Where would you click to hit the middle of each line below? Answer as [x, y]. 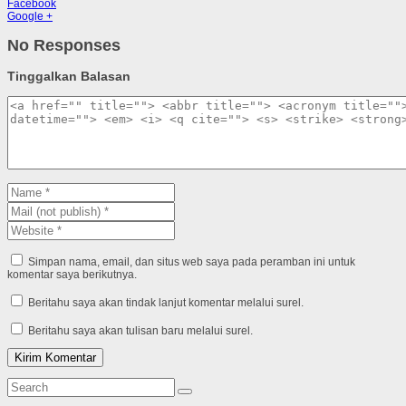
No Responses [64, 46]
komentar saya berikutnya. [72, 275]
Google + [30, 17]
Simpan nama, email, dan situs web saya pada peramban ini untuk [192, 262]
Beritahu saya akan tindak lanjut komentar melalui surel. [166, 303]
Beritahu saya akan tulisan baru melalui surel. [140, 331]
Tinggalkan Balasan [69, 77]
